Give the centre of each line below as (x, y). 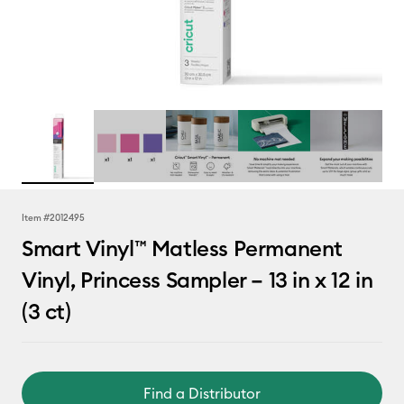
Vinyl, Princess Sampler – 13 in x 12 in (197, 280)
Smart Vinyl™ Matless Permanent (183, 248)
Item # (36, 218)
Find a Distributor (202, 393)
